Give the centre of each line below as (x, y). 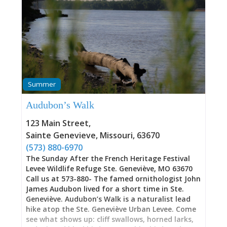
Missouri (116, 136)
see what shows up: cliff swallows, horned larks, (109, 219)
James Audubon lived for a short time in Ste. (105, 189)
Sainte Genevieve (61, 136)
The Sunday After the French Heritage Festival (108, 159)
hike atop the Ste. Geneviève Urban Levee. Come (111, 209)
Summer (42, 84)
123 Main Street (57, 123)
